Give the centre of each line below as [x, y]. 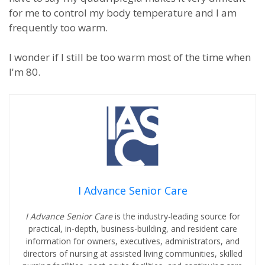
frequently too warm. [58, 28]
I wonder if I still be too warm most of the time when [130, 57]
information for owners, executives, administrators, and [132, 241]
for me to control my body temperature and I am [123, 13]
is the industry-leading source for [177, 216]
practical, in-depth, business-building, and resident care [132, 229]
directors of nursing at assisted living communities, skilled [132, 253]
